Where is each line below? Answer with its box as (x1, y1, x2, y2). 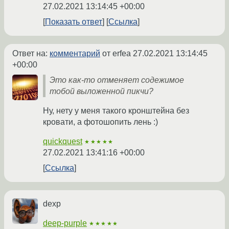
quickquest (43, 137, 82, 146)
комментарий (50, 49, 100, 58)
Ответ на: (12, 49, 50, 58)
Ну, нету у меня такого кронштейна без (43, 106, 189, 116)
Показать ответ (45, 17, 102, 27)
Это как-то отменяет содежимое (50, 76, 184, 85)
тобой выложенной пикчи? (50, 87, 153, 96)
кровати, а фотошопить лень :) (43, 118, 158, 127)
